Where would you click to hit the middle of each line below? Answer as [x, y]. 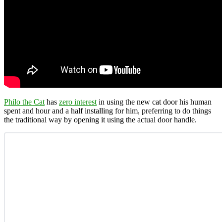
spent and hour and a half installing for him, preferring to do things [108, 111]
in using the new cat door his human [154, 102]
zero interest [78, 102]
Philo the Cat [24, 102]
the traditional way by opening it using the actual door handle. [100, 119]
